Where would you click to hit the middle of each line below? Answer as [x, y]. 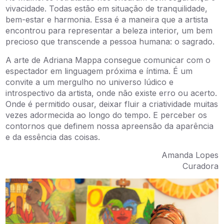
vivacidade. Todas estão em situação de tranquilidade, [107, 9]
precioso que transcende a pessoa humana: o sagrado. [110, 42]
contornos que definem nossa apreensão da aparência [110, 126]
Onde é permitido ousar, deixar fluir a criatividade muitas [112, 104]
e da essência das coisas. [53, 137]
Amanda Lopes [190, 155]
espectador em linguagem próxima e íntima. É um [99, 71]
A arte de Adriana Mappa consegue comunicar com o [108, 60]
